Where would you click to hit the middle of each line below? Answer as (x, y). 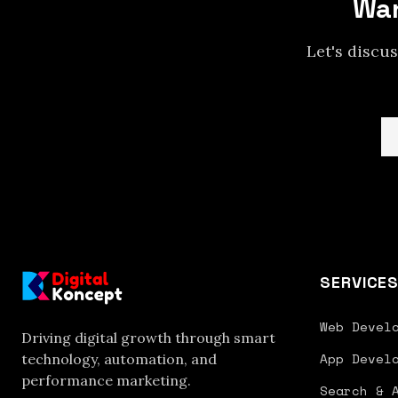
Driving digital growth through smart (148, 338)
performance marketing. (106, 380)
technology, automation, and (119, 359)
